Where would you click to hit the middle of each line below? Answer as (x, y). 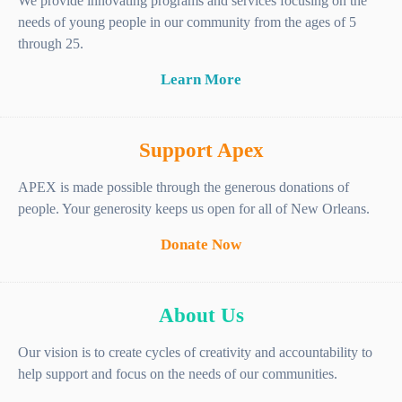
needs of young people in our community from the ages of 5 (187, 22)
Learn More (201, 80)
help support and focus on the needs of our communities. (178, 374)
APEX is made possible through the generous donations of (184, 188)
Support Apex (201, 151)
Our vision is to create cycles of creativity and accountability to (195, 353)
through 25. (51, 44)
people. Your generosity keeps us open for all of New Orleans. (194, 209)
